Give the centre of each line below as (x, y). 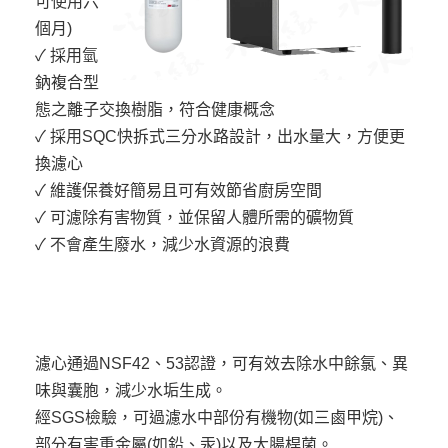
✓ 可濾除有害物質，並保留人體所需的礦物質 (194, 218)
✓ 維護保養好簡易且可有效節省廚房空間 (178, 191)
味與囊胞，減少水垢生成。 (131, 391)
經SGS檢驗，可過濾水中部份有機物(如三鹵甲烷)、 (217, 418)
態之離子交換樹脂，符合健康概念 (155, 110)
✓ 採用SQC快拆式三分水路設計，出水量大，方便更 (220, 137)
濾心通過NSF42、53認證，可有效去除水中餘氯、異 (221, 364)
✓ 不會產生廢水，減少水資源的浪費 (162, 245)
